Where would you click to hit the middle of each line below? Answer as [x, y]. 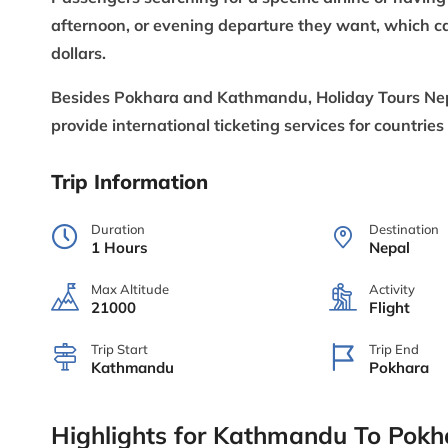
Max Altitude [130, 288]
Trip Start [119, 348]
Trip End [394, 348]
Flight [390, 307]
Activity [392, 288]
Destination [404, 228]
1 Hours [119, 247]
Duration [118, 228]
